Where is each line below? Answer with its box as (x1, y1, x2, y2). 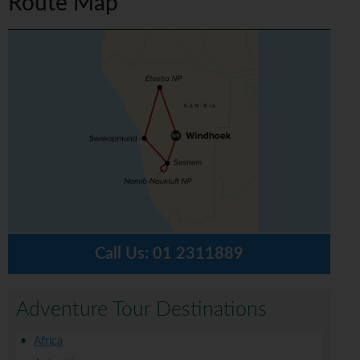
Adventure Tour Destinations (16, 300, 267, 321)
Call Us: (95, 246, 153, 263)
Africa (34, 336, 63, 348)
